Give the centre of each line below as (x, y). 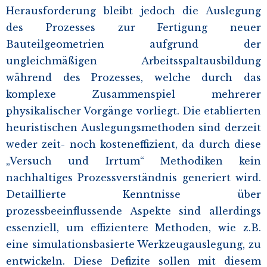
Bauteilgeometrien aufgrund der (133, 44)
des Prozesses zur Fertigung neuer (133, 27)
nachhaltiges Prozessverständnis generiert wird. (133, 177)
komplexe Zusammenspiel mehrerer (133, 94)
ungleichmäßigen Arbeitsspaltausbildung (133, 60)
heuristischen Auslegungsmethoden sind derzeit (133, 127)
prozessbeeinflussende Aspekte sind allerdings (133, 211)
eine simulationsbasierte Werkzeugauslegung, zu (133, 244)
